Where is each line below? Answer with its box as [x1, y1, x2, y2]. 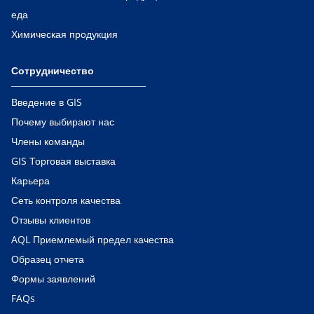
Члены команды [11, 135, 85, 148]
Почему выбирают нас [11, 115, 114, 128]
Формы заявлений [11, 272, 95, 285]
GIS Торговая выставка [11, 154, 116, 168]
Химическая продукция [11, 27, 118, 41]
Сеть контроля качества [11, 193, 121, 207]
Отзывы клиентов [11, 213, 90, 226]
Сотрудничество [11, 64, 94, 77]
